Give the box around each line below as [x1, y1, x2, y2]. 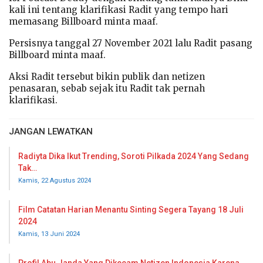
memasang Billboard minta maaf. [9, 15, 158, 27]
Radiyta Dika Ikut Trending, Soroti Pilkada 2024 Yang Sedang [18, 151, 249, 161]
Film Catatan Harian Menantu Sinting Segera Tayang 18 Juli [18, 204, 244, 214]
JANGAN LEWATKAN [9, 126, 93, 137]
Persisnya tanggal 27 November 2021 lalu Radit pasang [9, 37, 252, 49]
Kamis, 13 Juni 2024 [18, 230, 80, 238]
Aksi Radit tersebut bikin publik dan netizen [9, 70, 205, 82]
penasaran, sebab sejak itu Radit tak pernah [9, 82, 205, 94]
